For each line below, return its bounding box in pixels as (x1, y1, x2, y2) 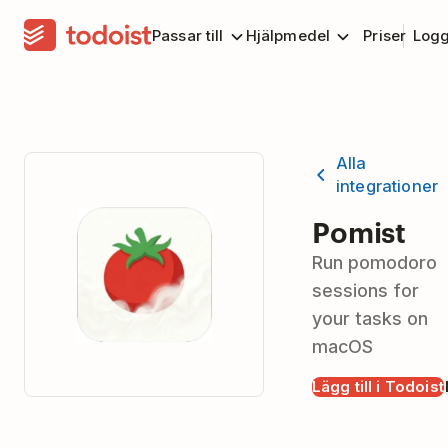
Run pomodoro (312, 252, 437, 273)
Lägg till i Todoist (312, 377, 444, 396)
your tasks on (312, 308, 428, 329)
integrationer (336, 176, 439, 196)
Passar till (152, 26, 224, 45)
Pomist (312, 212, 407, 250)
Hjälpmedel (245, 26, 331, 45)
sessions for (312, 280, 419, 301)
